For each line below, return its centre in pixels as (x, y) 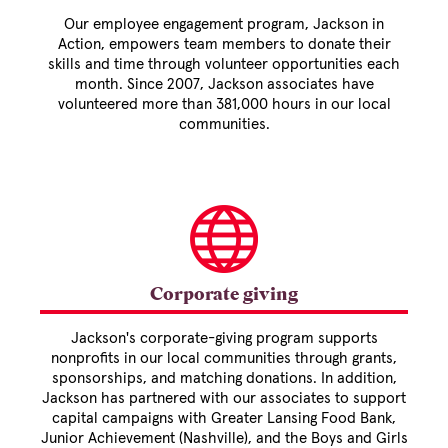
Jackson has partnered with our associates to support (224, 399)
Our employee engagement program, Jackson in (224, 25)
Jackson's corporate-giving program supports (224, 339)
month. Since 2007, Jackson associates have (224, 85)
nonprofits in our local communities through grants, (224, 359)
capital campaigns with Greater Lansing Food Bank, (224, 419)
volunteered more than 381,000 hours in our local (224, 105)
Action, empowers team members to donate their (224, 45)
